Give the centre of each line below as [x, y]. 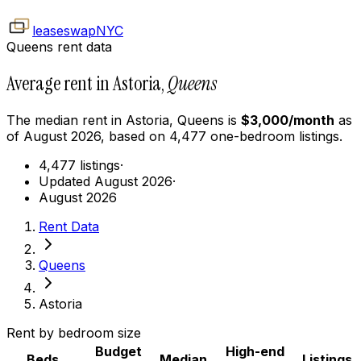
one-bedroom [255, 136]
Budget [118, 351]
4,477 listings [79, 165]
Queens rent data [59, 47]
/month [311, 120]
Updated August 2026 [106, 181]
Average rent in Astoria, [85, 83]
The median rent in [66, 120]
